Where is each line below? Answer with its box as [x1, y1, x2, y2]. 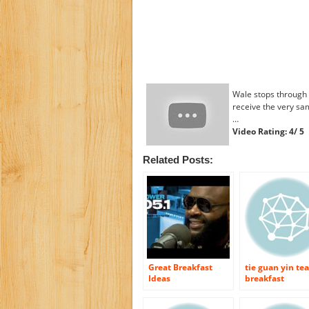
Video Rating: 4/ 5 [232, 126, 304, 138]
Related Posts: [143, 154, 213, 166]
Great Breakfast [148, 262, 212, 273]
